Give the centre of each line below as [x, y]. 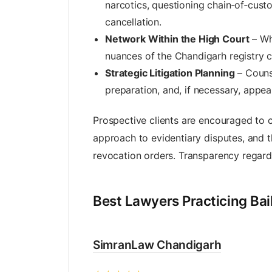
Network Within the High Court [177, 39]
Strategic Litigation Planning [170, 73]
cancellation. [133, 22]
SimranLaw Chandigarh [157, 244]
